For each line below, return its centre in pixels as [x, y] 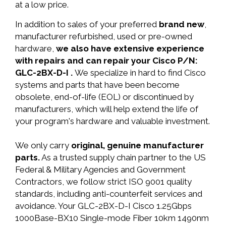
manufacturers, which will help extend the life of [107, 109]
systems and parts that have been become [97, 85]
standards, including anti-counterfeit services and [109, 194]
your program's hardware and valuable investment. [112, 121]
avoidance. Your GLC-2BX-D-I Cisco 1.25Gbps [103, 206]
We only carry [43, 145]
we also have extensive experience [130, 48]
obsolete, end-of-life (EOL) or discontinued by [104, 97]
